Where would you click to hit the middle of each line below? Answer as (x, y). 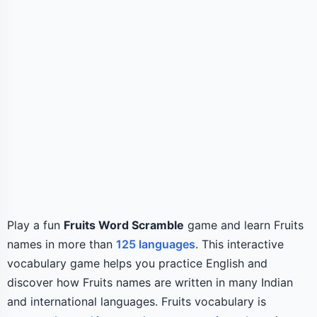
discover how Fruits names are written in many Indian (150, 282)
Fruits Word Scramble (124, 225)
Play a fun (35, 225)
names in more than (62, 244)
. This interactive (240, 244)
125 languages (156, 244)
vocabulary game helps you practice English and (137, 263)
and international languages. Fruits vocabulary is (137, 301)
